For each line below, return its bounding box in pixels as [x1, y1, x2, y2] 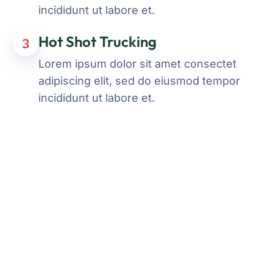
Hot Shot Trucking [38, 32, 157, 51]
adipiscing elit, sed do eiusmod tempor [38, 74, 240, 87]
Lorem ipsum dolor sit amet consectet [38, 57, 236, 70]
